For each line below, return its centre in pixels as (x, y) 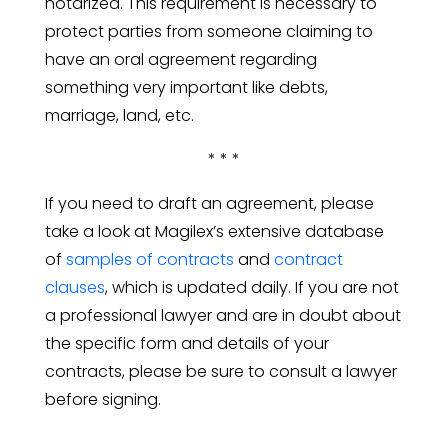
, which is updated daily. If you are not (251, 287)
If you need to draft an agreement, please (209, 203)
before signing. (102, 399)
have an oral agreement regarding (180, 59)
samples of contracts (149, 259)
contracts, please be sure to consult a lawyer (220, 371)
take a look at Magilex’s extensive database (214, 231)
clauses (74, 287)
